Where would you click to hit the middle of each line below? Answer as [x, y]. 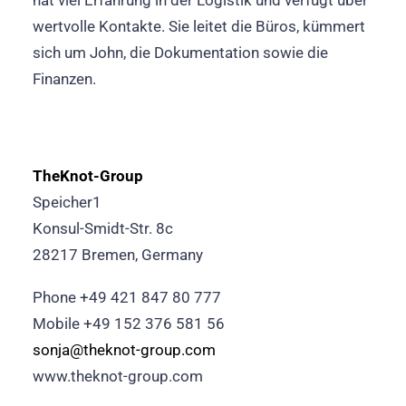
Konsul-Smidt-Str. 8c [103, 228]
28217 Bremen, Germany [118, 255]
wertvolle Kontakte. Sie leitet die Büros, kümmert [199, 26]
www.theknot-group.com [118, 376]
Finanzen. [64, 79]
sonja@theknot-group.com [124, 350]
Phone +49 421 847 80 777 [127, 297]
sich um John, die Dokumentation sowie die [180, 53]
